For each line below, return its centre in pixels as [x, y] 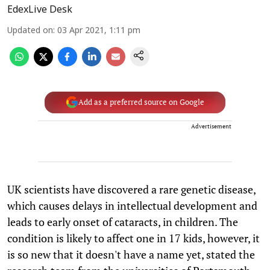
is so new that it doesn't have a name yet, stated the [131, 254]
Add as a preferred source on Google [141, 102]
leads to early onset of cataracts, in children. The [123, 221]
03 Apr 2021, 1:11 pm [99, 31]
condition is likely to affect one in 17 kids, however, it [133, 238]
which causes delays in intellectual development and [132, 205]
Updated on [30, 31]
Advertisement [211, 126]
